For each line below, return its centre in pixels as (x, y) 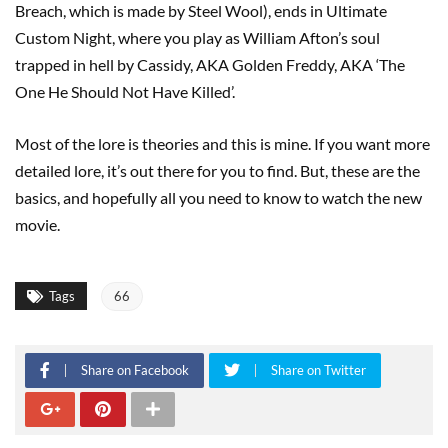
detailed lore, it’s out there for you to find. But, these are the (217, 170)
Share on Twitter (318, 369)
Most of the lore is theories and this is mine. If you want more (222, 143)
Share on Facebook (135, 369)
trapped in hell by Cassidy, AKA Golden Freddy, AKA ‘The (210, 64)
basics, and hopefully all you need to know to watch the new (218, 197)
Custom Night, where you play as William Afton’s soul (197, 37)
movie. (39, 224)
